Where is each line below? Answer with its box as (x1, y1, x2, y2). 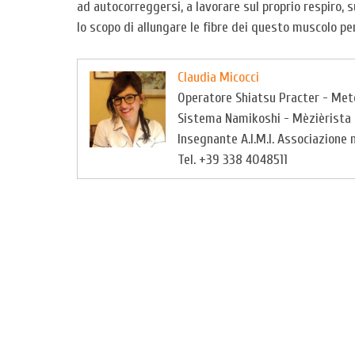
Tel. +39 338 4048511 (177, 151, 288, 168)
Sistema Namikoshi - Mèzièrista (177, 110, 351, 127)
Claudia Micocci (177, 69, 259, 86)
